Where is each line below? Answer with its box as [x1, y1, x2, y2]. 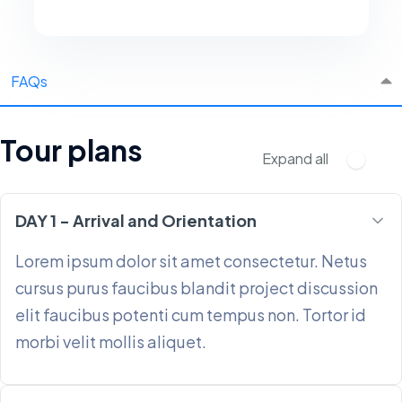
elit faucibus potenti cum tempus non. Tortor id [15, 304, 366, 325]
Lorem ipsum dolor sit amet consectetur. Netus [15, 250, 367, 271]
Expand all [262, 149, 328, 168]
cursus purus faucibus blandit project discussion [15, 277, 378, 298]
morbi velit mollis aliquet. [15, 331, 206, 352]
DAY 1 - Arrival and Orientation [15, 210, 257, 231]
